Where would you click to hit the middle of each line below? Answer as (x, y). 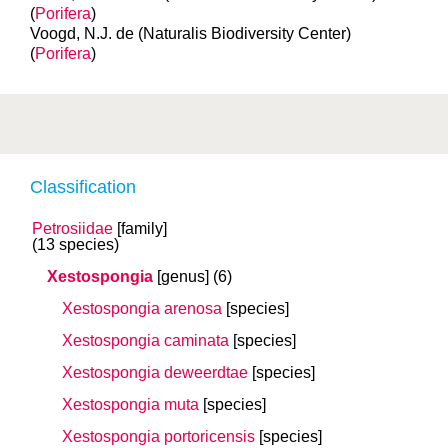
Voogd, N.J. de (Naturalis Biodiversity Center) (190, 33)
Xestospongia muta (130, 404)
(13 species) (75, 244)
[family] (142, 228)
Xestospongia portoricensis (158, 436)
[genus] (183, 276)
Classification (83, 187)
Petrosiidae (72, 228)
